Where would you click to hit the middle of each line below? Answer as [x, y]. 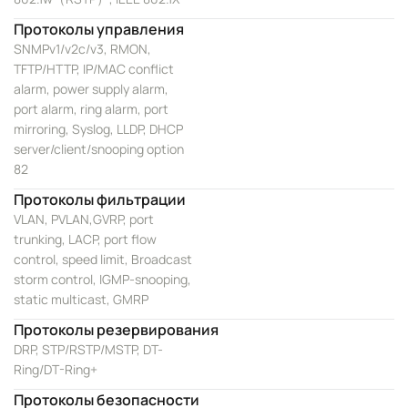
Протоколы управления [99, 29]
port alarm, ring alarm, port [91, 109]
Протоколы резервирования [116, 330]
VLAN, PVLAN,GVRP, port [84, 219]
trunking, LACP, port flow [85, 239]
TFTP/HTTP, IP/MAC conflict [94, 69]
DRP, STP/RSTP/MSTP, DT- [88, 349]
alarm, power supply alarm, [91, 89]
